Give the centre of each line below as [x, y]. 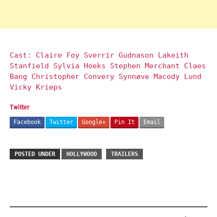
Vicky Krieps [36, 87]
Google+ [94, 122]
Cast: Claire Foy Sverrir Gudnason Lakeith [99, 55]
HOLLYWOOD [82, 154]
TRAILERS [124, 154]
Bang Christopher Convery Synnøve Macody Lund [106, 77]
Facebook [27, 122]
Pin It [124, 122]
